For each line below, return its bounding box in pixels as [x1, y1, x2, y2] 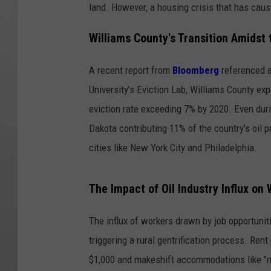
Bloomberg [172, 64, 219, 76]
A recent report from [89, 64, 172, 76]
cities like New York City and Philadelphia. [89, 141, 257, 154]
